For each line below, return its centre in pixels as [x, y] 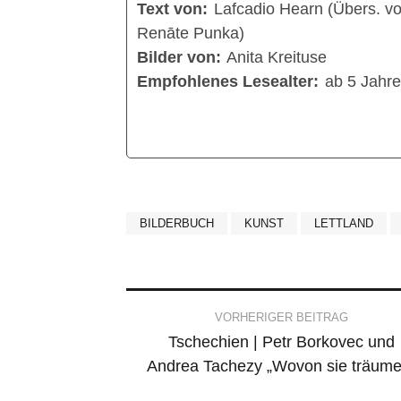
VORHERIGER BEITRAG [281, 318]
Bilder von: [179, 58]
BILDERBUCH [176, 224]
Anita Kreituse [276, 58]
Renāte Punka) [191, 34]
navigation [206, 358]
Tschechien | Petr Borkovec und [281, 342]
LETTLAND [343, 224]
